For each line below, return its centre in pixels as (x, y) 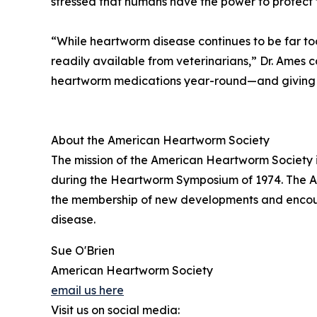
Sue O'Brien (83, 251)
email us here (87, 290)
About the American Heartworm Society (160, 140)
